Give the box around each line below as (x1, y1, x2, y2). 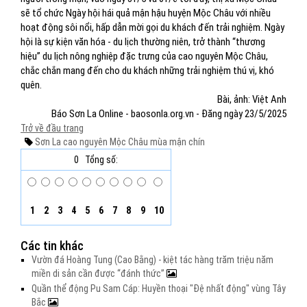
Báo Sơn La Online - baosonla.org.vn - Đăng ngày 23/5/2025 (51, 108, 286, 120)
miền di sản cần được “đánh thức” (32, 268, 167, 279)
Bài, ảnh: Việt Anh (217, 93, 286, 106)
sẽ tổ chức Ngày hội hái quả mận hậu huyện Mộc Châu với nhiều (21, 7, 271, 19)
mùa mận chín (148, 136, 205, 147)
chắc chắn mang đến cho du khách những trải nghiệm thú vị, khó (21, 64, 274, 77)
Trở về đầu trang (21, 123, 84, 134)
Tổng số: (85, 154, 118, 165)
